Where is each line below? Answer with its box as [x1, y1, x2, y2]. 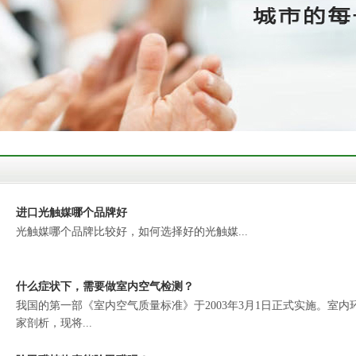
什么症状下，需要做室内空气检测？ [15, 281, 194, 292]
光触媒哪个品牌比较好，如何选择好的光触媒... [15, 226, 248, 238]
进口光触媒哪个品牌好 [15, 207, 127, 219]
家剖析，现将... [15, 317, 92, 329]
